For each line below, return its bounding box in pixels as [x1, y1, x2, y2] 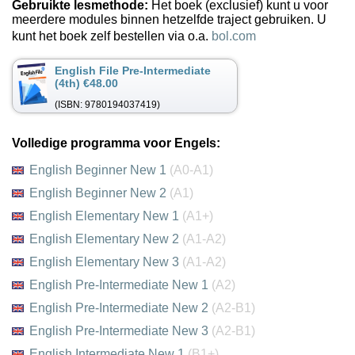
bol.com [212, 29, 256, 43]
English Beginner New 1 [29, 163, 170, 177]
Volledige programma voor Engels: [12, 136, 220, 150]
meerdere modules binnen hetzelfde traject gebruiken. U [12, 13, 326, 26]
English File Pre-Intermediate [55, 64, 211, 77]
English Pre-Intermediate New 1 [29, 278, 212, 292]
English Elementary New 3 [29, 255, 182, 269]
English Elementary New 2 [29, 232, 182, 246]
